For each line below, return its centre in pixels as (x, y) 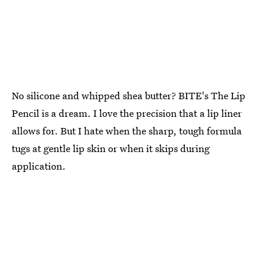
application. (39, 166)
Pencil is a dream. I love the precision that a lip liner (127, 113)
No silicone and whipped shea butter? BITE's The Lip (129, 95)
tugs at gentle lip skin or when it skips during (111, 148)
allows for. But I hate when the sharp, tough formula (127, 130)
